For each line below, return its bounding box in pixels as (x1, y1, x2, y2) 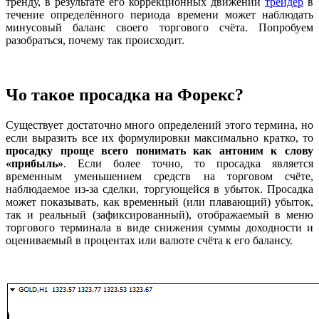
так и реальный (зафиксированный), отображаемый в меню (6, 209, 313, 221)
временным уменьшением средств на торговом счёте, (6, 170, 313, 183)
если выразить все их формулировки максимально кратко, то (6, 132, 313, 145)
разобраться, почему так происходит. (6, 34, 184, 47)
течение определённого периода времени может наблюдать (6, 9, 313, 21)
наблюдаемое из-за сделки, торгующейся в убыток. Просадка (6, 183, 313, 196)
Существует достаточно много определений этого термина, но (6, 119, 313, 132)
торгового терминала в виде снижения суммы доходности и (6, 221, 313, 234)
